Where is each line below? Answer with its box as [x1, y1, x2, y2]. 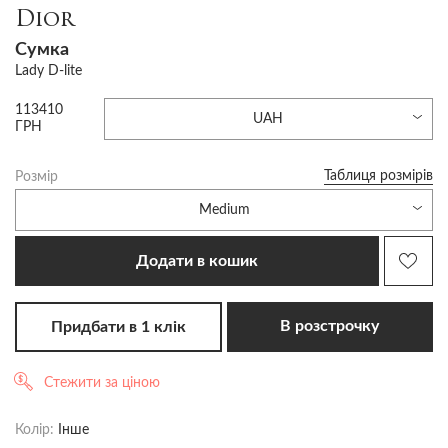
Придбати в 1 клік [50, 319, 186, 335]
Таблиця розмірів [324, 169, 433, 183]
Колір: [15, 423, 54, 437]
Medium [198, 203, 250, 217]
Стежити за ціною [44, 376, 160, 390]
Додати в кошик [135, 252, 258, 269]
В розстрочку [280, 318, 380, 334]
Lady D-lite [15, 64, 82, 78]
